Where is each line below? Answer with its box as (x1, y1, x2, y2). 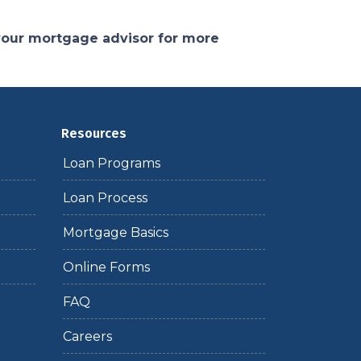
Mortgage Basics (63, 225, 168, 240)
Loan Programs (63, 156, 160, 171)
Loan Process (63, 190, 147, 205)
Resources (61, 126, 127, 141)
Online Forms (63, 259, 150, 275)
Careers (63, 329, 112, 344)
